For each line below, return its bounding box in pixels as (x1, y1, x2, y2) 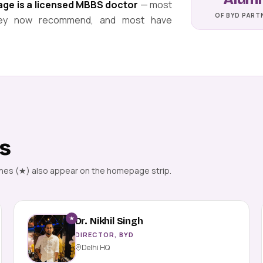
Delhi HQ (81, 242, 110, 252)
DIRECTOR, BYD (75, 230, 134, 239)
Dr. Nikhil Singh (75, 215, 143, 227)
